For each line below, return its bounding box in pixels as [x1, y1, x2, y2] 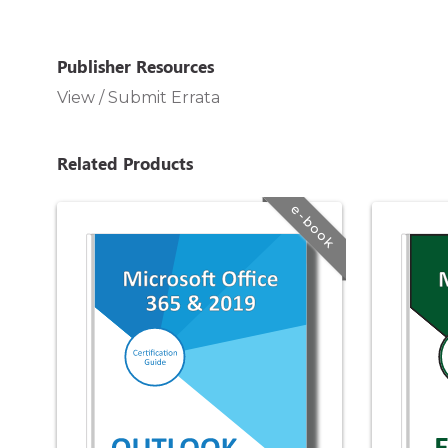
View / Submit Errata [57, 88, 220, 107]
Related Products [57, 152, 193, 174]
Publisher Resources [57, 55, 214, 77]
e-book [287, 200, 339, 252]
